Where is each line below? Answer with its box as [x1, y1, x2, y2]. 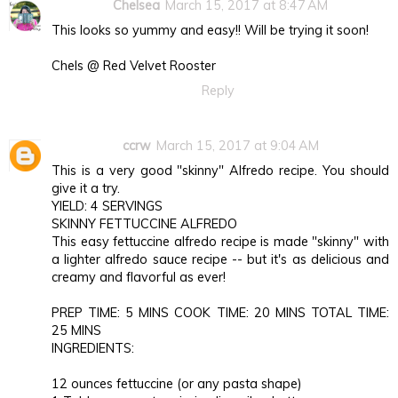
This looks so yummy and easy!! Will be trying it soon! [52, 22, 369, 39]
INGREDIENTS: [52, 340, 134, 357]
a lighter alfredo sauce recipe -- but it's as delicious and [52, 251, 389, 268]
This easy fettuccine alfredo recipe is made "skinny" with [52, 234, 389, 251]
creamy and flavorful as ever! [52, 269, 226, 286]
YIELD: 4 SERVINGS [52, 198, 163, 215]
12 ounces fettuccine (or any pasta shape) [52, 376, 302, 393]
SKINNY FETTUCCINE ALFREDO [52, 216, 237, 233]
